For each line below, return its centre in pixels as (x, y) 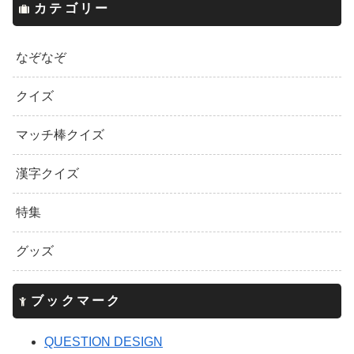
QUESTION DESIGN (104, 341)
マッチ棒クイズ (60, 134)
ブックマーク (77, 300)
